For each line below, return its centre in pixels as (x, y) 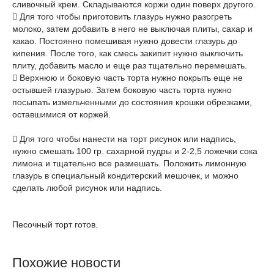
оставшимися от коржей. (63, 114)
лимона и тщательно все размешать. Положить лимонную (129, 163)
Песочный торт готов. (55, 224)
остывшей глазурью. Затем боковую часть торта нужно (122, 90)
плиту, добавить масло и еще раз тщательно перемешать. (130, 65)
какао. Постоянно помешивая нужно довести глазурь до (125, 41)
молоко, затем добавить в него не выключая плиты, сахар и (132, 29)
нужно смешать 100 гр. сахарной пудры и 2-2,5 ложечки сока (135, 151)
